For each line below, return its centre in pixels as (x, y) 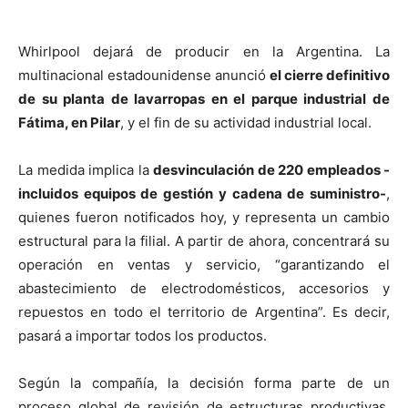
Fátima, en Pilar (69, 122)
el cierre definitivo (330, 75)
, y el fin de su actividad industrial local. (246, 122)
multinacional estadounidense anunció (144, 75)
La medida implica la (86, 169)
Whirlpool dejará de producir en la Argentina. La (204, 51)
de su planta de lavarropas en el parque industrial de (204, 98)
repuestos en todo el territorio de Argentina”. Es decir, (204, 311)
